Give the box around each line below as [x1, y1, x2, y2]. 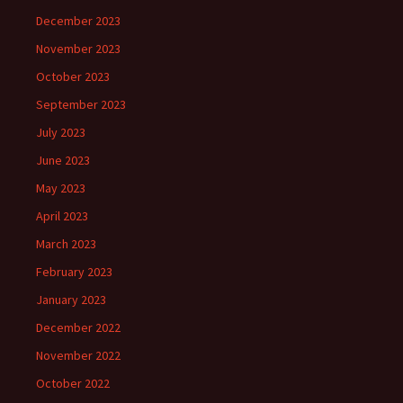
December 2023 [36, 13, 121, 29]
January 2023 [36, 291, 106, 308]
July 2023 [36, 124, 85, 140]
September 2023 [36, 96, 126, 112]
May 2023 [36, 180, 85, 196]
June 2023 [36, 152, 90, 168]
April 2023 [36, 208, 88, 224]
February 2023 [36, 264, 112, 280]
